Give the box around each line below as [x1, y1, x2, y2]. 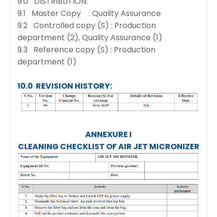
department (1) [17, 56, 77, 68]
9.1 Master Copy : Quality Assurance [17, 8, 161, 19]
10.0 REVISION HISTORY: [17, 80, 112, 92]
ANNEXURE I [85, 128, 132, 140]
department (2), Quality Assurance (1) [17, 32, 162, 44]
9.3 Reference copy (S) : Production [17, 44, 155, 56]
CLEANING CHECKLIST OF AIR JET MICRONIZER [17, 140, 200, 152]
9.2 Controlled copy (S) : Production [17, 20, 156, 31]
